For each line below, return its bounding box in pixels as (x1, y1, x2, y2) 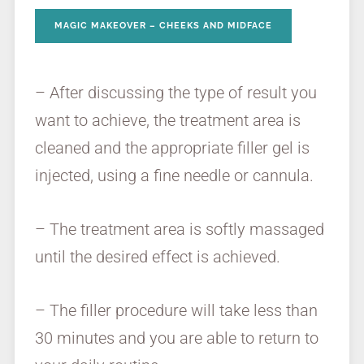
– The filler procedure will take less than (34, 301, 318, 321)
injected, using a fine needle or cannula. (34, 166, 314, 186)
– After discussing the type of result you (34, 83, 317, 103)
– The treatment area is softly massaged (34, 219, 324, 240)
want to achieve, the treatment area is (34, 110, 301, 131)
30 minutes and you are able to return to (34, 328, 318, 349)
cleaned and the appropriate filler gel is (34, 138, 310, 158)
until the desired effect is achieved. (34, 247, 280, 267)
